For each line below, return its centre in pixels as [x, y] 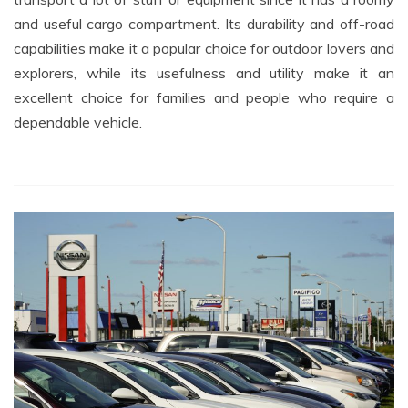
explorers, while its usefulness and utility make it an [204, 73]
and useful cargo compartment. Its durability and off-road [204, 24]
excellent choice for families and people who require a [204, 98]
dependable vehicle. [78, 122]
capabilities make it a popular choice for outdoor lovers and [204, 49]
